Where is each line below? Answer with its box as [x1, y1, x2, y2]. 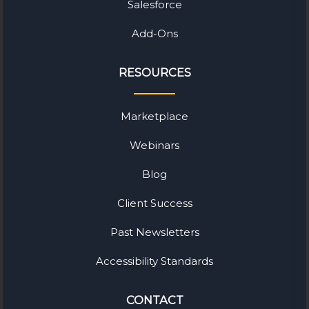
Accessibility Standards [96, 255, 213, 268]
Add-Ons [131, 26, 178, 40]
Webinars [130, 139, 179, 152]
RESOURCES [118, 65, 191, 79]
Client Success [117, 197, 192, 210]
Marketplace [121, 110, 188, 123]
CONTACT [126, 293, 183, 308]
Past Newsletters [110, 226, 199, 239]
